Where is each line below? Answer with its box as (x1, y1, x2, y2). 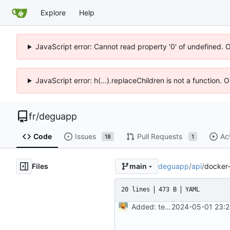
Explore (41, 8, 66, 17)
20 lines (121, 186, 150, 194)
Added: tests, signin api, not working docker (165, 202, 171, 211)
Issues (74, 132, 96, 141)
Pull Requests (137, 132, 182, 141)
